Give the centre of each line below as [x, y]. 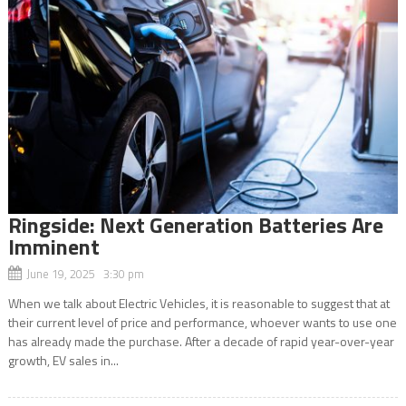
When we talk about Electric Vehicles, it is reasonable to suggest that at [198, 303]
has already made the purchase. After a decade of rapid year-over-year [201, 341]
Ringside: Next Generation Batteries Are [195, 224]
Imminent [53, 246]
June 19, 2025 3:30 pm [85, 273]
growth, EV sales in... [63, 360]
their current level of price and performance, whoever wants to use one [202, 322]
